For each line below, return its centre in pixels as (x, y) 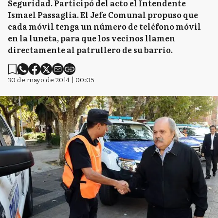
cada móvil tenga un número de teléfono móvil (104, 26)
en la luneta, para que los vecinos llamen (91, 38)
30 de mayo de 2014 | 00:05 (51, 79)
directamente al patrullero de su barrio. (90, 50)
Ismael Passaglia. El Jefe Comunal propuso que (103, 15)
